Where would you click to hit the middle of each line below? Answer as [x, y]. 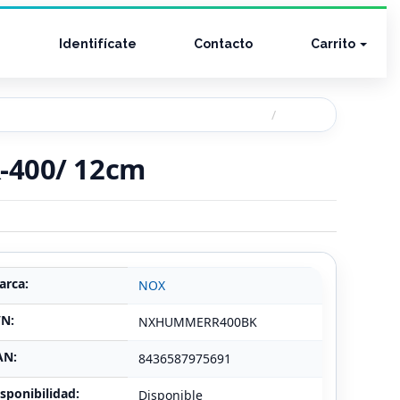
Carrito [333, 43]
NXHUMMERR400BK [197, 322]
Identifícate [96, 43]
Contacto [222, 43]
